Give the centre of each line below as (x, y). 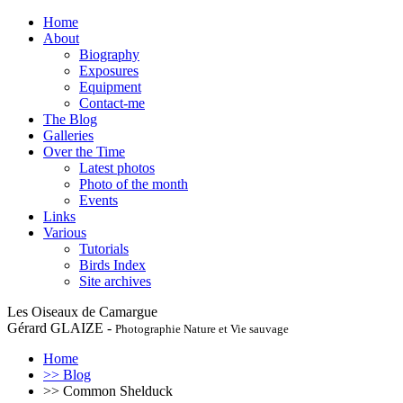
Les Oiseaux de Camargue (82, 312)
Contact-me (112, 103)
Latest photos (117, 168)
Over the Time (84, 152)
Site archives (115, 281)
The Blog (70, 119)
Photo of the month (134, 184)
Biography (109, 54)
